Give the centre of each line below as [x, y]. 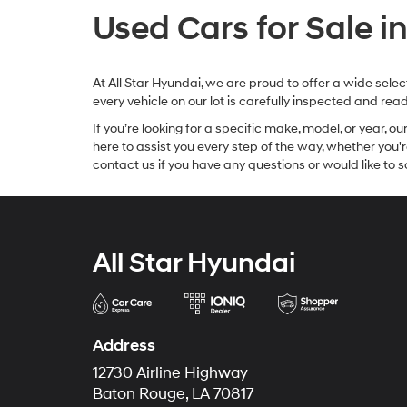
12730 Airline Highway [170, 373]
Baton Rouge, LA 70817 [173, 394]
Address [124, 346]
